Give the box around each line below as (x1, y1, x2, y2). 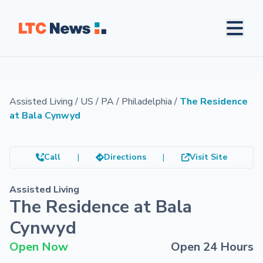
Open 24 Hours (171, 239, 254, 255)
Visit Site (189, 151, 227, 163)
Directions (103, 151, 146, 163)
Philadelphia (122, 95, 172, 108)
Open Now (9, 239, 68, 255)
